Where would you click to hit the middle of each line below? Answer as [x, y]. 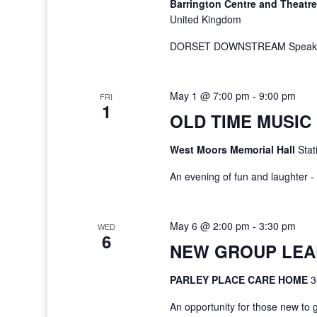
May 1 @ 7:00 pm [209, 96]
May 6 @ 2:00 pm [209, 226]
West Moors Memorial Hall [234, 149]
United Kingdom [205, 19]
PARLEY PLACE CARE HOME [240, 279]
